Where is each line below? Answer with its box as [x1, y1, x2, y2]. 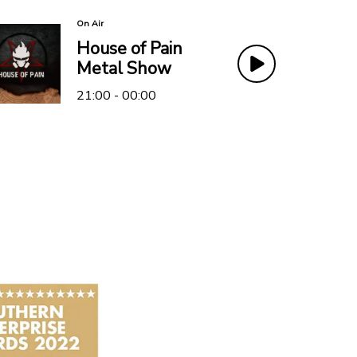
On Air [76, 17, 104, 29]
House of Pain [76, 36, 182, 61]
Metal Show [76, 56, 171, 80]
